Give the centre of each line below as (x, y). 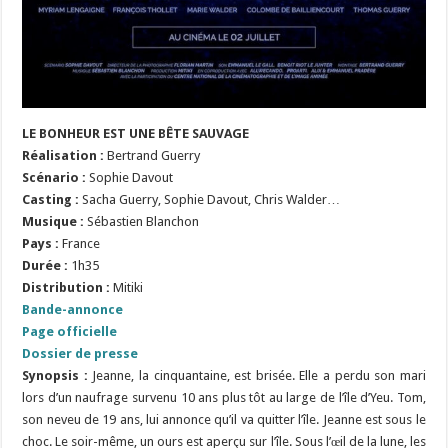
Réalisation (60, 156)
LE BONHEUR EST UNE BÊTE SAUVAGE (136, 134)
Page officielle (70, 332)
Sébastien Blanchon (143, 222)
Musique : (55, 222)
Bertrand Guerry (152, 156)
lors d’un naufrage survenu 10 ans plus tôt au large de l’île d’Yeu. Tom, (224, 398)
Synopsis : (57, 376)
